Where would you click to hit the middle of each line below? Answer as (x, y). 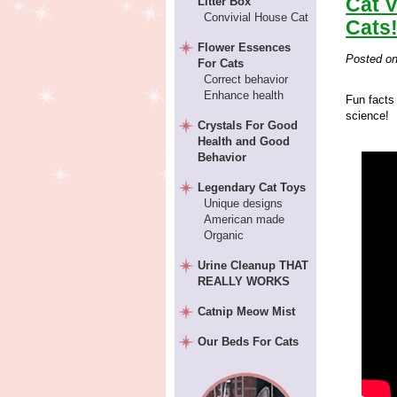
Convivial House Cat (256, 17)
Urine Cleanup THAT (253, 265)
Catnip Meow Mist (247, 311)
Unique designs (243, 203)
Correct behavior (245, 79)
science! (368, 116)
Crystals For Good (248, 125)
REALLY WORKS (244, 281)
